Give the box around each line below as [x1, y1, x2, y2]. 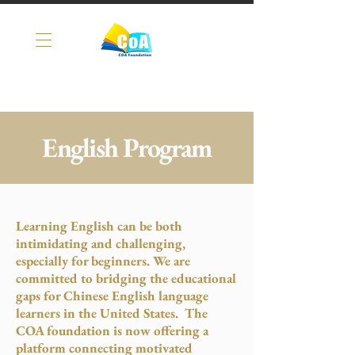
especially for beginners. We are [16, 252, 190, 269]
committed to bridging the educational [16, 269, 237, 287]
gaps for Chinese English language [16, 287, 208, 304]
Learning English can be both [16, 217, 182, 235]
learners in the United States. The [16, 304, 208, 322]
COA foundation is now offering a [16, 322, 208, 339]
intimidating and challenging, [16, 235, 185, 252]
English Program [42, 130, 212, 165]
